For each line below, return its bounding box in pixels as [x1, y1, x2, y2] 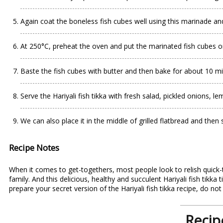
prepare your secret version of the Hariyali [9, 184, 146, 193]
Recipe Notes [9, 142, 59, 153]
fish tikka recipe [146, 184, 196, 193]
